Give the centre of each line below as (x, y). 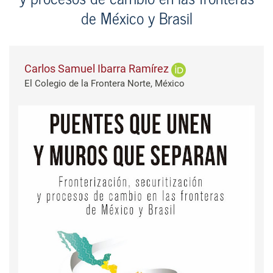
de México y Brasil (136, 17)
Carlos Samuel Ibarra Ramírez (98, 69)
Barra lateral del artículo (83, 112)
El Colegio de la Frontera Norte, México (105, 84)
